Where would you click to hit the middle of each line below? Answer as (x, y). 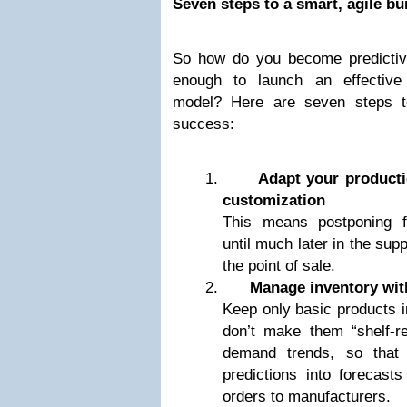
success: (203, 124)
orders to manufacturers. (307, 397)
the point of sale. (279, 266)
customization (274, 200)
